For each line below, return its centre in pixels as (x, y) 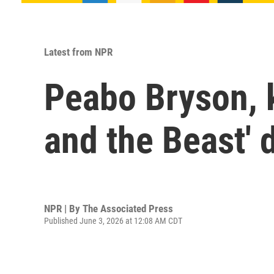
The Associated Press (128, 208)
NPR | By (63, 208)
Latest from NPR (78, 52)
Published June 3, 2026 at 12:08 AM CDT (113, 220)
